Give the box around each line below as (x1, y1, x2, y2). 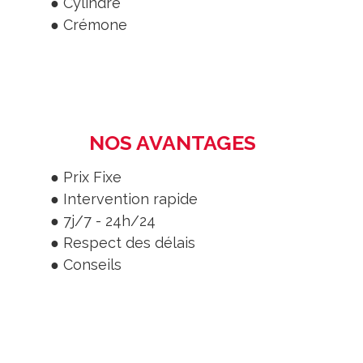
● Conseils (49, 255, 122, 273)
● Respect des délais (49, 233, 195, 251)
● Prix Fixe (49, 168, 122, 186)
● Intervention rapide (49, 190, 198, 207)
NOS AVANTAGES (88, 130, 256, 155)
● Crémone (49, 15, 127, 33)
